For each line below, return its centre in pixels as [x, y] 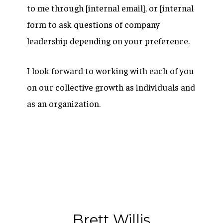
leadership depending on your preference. [108, 41]
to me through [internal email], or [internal [110, 8]
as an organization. [65, 103]
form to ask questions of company [93, 24]
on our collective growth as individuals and [111, 87]
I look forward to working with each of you [111, 70]
